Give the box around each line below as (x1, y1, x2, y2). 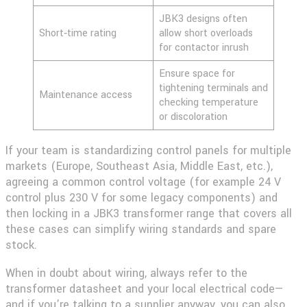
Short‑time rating (39, 25, 116, 40)
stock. (5, 236, 37, 253)
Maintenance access (39, 87, 132, 102)
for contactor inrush (159, 40, 251, 55)
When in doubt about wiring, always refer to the (5, 265, 247, 281)
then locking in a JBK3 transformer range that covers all (5, 205, 292, 221)
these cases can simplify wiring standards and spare (5, 221, 276, 237)
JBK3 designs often (159, 11, 247, 26)
